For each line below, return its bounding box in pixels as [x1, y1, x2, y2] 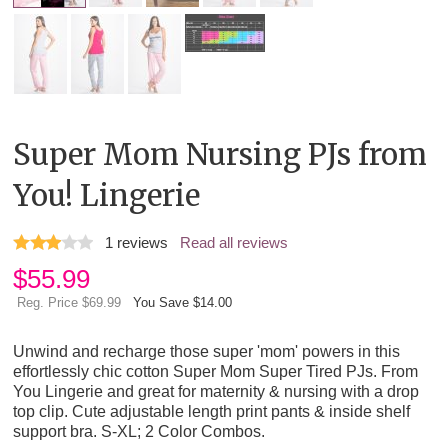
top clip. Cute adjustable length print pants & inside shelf [13, 402, 411, 421]
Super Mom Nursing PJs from [13, 136, 428, 174]
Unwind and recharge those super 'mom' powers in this [13, 342, 401, 361]
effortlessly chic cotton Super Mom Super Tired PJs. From [13, 362, 419, 381]
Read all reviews [180, 235, 289, 252]
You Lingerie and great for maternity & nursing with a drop [13, 382, 420, 401]
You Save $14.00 [133, 295, 233, 311]
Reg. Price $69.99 [17, 295, 122, 311]
